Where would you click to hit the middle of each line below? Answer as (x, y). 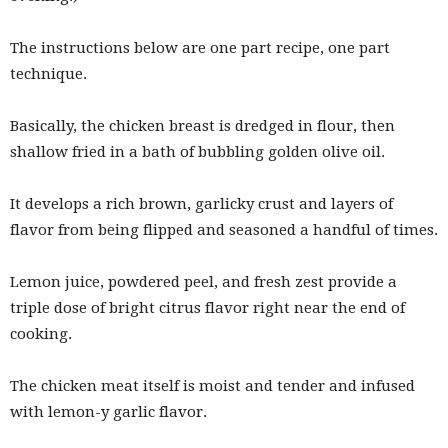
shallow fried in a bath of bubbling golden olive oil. (197, 152)
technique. (48, 74)
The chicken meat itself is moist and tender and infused (212, 386)
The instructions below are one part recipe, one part (200, 48)
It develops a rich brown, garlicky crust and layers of (201, 204)
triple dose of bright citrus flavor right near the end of (207, 308)
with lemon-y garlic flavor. (108, 412)
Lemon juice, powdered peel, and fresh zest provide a (203, 282)
